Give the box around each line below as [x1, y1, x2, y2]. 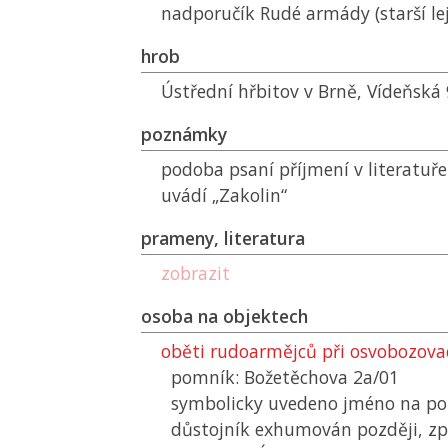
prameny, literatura [141, 226, 305, 250]
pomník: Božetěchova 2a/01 [171, 365, 399, 389]
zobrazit [161, 261, 230, 285]
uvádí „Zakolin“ [161, 183, 287, 207]
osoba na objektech [141, 304, 308, 328]
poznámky [141, 122, 227, 146]
